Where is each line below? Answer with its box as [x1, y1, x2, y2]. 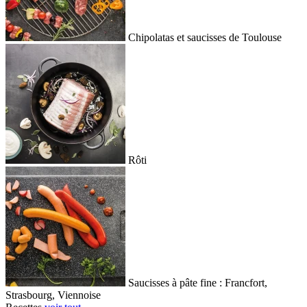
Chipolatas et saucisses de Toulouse [128, 32, 282, 44]
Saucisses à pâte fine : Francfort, [128, 277, 267, 289]
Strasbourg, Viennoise [5, 289, 101, 302]
